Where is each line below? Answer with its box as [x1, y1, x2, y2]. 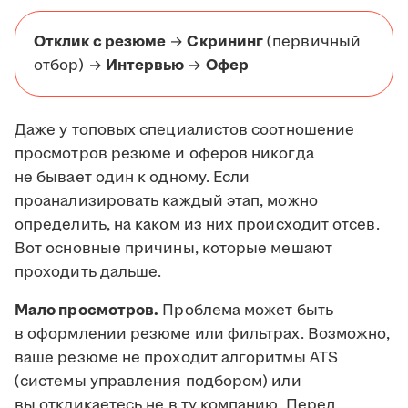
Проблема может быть [158, 300, 333, 322]
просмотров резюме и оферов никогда [15, 143, 314, 166]
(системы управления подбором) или [15, 371, 301, 393]
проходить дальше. [15, 261, 162, 284]
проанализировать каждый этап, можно [15, 190, 318, 213]
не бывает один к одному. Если [15, 167, 250, 189]
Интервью [105, 55, 185, 77]
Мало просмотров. [15, 300, 159, 322]
